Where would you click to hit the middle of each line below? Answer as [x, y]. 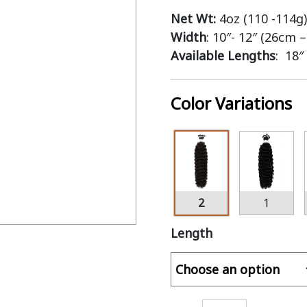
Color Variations [231, 103]
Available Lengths [223, 56]
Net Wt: [193, 19]
